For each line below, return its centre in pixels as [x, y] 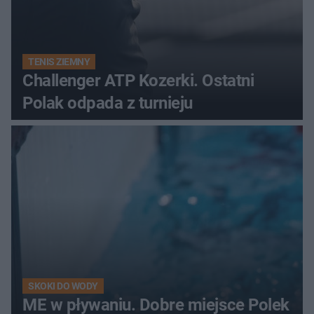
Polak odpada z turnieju [108, 103]
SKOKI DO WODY [63, 286]
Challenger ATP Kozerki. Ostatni [138, 81]
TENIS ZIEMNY [59, 62]
